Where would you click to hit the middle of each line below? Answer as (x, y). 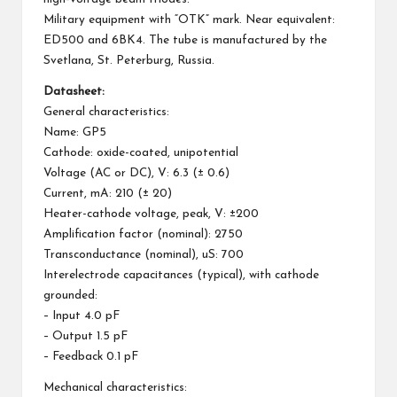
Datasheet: (74, 92)
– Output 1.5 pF (86, 337)
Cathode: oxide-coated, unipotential (141, 153)
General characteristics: (106, 113)
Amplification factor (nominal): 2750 (143, 235)
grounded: (70, 296)
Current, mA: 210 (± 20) (108, 194)
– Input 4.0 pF (82, 316)
